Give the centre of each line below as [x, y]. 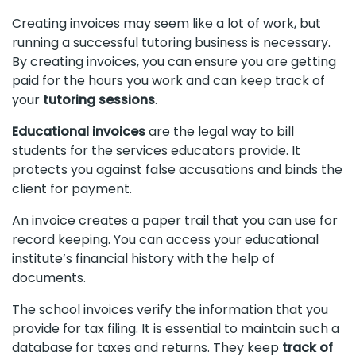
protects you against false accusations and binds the [177, 170]
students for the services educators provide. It [156, 151]
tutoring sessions [97, 100]
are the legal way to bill [220, 132]
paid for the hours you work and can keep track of [168, 81]
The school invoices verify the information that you [170, 310]
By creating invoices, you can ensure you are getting [174, 62]
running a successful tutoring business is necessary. [171, 43]
